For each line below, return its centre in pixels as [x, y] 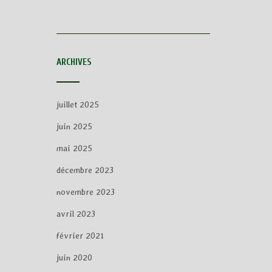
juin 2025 [74, 126]
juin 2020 [74, 257]
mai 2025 [74, 148]
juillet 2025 [77, 104]
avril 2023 [76, 214]
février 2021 [80, 236]
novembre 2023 [85, 192]
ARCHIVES [74, 62]
